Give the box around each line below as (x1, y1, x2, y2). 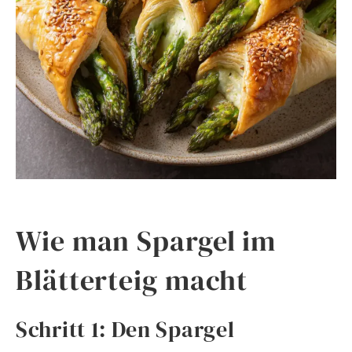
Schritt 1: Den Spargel (16, 313, 235, 344)
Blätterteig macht (16, 260, 248, 299)
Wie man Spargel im (16, 221, 277, 260)
